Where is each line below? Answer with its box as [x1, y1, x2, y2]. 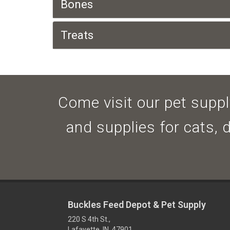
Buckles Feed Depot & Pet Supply [68, 199, 206, 210]
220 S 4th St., [68, 215, 110, 223]
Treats [61, 29, 93, 42]
